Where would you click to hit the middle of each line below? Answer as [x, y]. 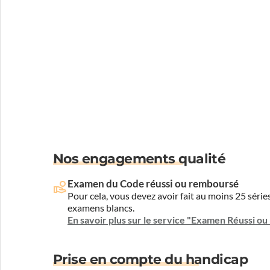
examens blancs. [101, 208]
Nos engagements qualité [140, 159]
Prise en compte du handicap [151, 259]
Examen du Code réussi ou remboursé [153, 184]
